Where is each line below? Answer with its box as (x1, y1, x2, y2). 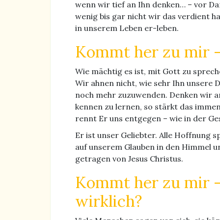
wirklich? (75, 191, 142, 211)
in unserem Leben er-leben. (75, 23, 179, 33)
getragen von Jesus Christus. (75, 153, 183, 164)
